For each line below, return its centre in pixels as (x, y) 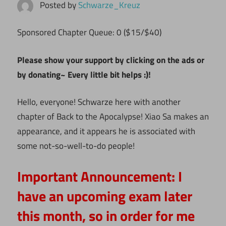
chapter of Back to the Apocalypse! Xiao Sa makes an (113, 117)
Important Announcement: (96, 176)
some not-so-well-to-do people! (76, 146)
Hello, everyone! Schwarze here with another (99, 102)
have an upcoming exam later (105, 196)
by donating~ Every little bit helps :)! (84, 74)
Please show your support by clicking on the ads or (111, 60)
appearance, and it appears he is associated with (106, 131)
